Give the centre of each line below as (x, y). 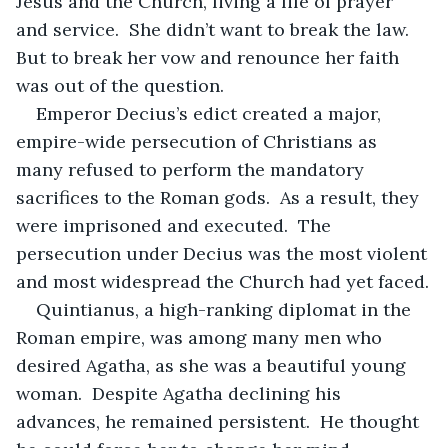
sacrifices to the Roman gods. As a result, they (220, 197)
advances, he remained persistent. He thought (220, 421)
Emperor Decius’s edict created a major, (211, 113)
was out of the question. (120, 85)
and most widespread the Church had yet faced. (222, 281)
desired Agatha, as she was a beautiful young (213, 365)
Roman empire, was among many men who (201, 337)
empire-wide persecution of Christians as (199, 141)
